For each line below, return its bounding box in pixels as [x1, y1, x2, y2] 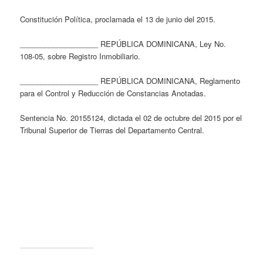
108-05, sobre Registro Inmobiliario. [20, 50, 141, 62]
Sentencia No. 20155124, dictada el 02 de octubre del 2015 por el [20, 112, 242, 124]
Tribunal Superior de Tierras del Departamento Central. [20, 124, 205, 136]
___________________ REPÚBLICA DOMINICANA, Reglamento [20, 75, 241, 87]
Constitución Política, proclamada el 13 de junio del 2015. [20, 13, 216, 25]
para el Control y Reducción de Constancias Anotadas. [20, 87, 207, 99]
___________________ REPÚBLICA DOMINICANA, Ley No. [20, 38, 227, 49]
